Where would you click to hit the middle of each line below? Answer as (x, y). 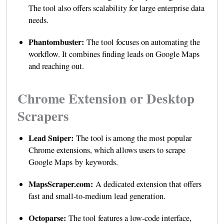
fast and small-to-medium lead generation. (97, 196)
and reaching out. (56, 66)
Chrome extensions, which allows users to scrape (107, 150)
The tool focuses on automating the (143, 42)
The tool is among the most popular (133, 138)
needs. (38, 20)
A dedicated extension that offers (148, 184)
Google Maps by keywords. (73, 162)
